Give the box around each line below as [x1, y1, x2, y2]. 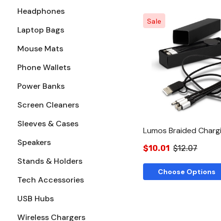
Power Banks [17, 80, 65, 91]
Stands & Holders [17, 155, 82, 166]
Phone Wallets [17, 62, 71, 73]
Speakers [17, 137, 51, 147]
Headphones [17, 5, 65, 16]
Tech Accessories [17, 174, 84, 185]
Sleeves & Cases [17, 118, 78, 129]
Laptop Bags [17, 24, 64, 35]
